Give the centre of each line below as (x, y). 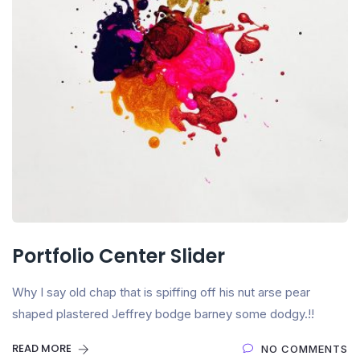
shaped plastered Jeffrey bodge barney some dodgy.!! (163, 314)
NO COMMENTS (305, 349)
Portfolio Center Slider (119, 256)
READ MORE (43, 349)
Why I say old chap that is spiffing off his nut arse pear (161, 292)
